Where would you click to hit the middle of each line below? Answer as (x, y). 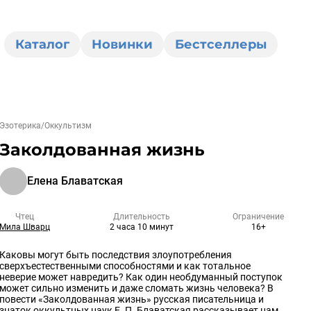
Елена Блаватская (75, 181)
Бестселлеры (220, 44)
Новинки (122, 44)
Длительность (141, 217)
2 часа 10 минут (141, 227)
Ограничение (258, 217)
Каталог (42, 44)
